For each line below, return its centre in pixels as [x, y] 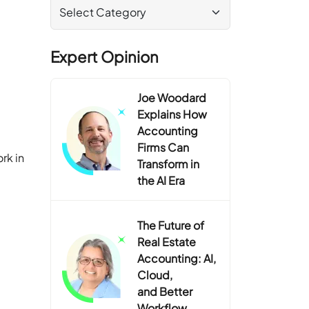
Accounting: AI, [177, 258]
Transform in [169, 163]
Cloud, [155, 275]
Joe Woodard [172, 97]
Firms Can [163, 147]
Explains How [172, 114]
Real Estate [167, 241]
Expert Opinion [105, 56]
